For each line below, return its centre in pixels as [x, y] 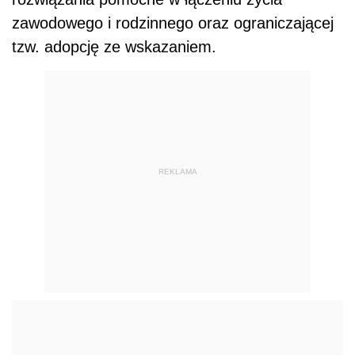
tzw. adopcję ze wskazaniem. [114, 47]
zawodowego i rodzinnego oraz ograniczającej [173, 23]
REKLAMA [177, 171]
